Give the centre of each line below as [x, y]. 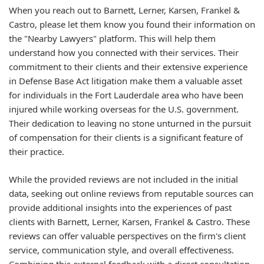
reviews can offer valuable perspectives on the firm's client [127, 235]
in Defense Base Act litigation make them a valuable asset [126, 81]
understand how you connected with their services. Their [124, 52]
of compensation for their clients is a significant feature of [126, 137]
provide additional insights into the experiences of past [120, 207]
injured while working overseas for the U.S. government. [124, 109]
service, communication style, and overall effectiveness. [121, 250]
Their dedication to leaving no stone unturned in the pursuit [130, 123]
